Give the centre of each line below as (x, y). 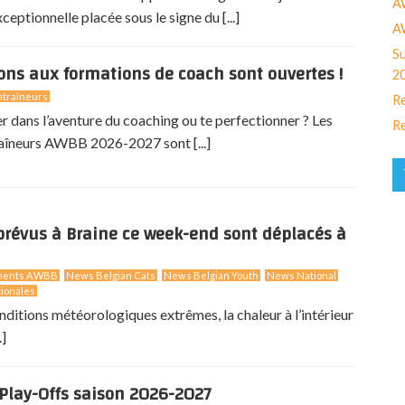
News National (301, 275)
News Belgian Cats (111, 275)
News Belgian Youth (211, 275)
